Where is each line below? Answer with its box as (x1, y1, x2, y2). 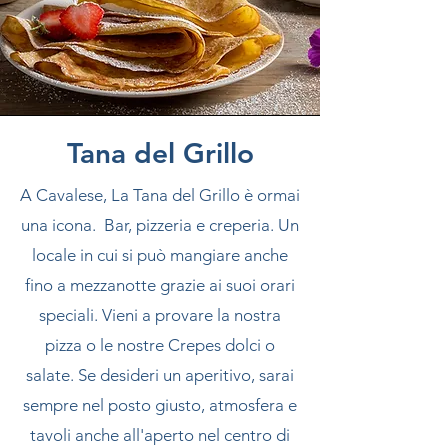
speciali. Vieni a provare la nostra (39, 305, 281, 325)
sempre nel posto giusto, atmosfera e (23, 395, 297, 415)
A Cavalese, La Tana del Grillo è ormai (20, 185, 300, 205)
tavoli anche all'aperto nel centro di (30, 425, 290, 445)
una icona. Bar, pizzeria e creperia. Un (21, 215, 299, 235)
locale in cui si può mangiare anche (32, 245, 288, 265)
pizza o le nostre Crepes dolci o (45, 335, 275, 355)
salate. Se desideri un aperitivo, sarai (26, 365, 294, 385)
